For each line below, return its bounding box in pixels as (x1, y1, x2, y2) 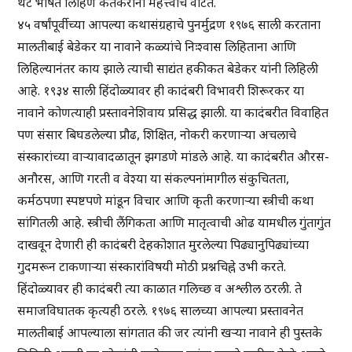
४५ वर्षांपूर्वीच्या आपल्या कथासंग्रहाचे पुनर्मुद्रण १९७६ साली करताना (17, 16, 321, 34)
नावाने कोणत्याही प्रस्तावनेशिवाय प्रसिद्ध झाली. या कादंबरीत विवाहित (17, 104, 329, 122)
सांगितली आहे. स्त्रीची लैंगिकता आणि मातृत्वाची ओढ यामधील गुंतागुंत (17, 214, 332, 232)
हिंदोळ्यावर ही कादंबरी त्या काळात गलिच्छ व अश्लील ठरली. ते (17, 280, 302, 298)
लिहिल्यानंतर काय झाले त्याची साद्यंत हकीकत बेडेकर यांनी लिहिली (17, 60, 319, 78)
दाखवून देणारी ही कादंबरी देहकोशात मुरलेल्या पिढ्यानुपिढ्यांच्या (17, 236, 310, 254)
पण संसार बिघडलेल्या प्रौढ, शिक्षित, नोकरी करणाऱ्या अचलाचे (17, 126, 297, 144)
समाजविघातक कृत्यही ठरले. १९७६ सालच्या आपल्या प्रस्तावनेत (17, 302, 304, 320)
